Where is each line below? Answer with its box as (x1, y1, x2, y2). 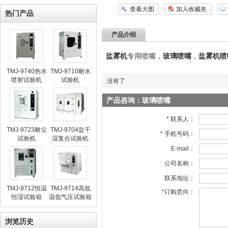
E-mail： (171, 145, 195, 152)
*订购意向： (162, 188, 195, 195)
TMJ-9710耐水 (50, 68, 91, 75)
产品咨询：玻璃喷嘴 (106, 96, 170, 104)
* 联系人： (166, 115, 195, 123)
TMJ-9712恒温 (6, 185, 47, 192)
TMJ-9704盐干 (50, 126, 91, 133)
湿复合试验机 (52, 135, 89, 142)
